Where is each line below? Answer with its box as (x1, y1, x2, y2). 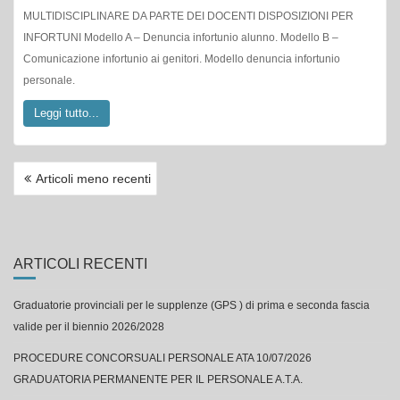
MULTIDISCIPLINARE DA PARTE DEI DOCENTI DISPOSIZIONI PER (23, 10, 354, 23)
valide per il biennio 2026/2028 (13, 321, 164, 334)
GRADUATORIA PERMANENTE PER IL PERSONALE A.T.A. (13, 373, 303, 387)
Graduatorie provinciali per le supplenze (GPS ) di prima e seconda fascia (13, 299, 370, 312)
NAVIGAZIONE (12, 161, 133, 181)
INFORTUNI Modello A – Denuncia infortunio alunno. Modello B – (23, 31, 338, 45)
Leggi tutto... (34, 106, 99, 121)
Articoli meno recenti (36, 171, 151, 187)
